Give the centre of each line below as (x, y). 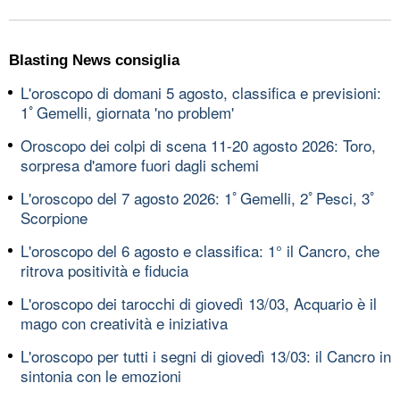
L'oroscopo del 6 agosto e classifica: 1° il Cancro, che (200, 250)
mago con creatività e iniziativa (124, 322)
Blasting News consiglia (94, 60)
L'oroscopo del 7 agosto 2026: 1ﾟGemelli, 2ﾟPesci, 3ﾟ (199, 197)
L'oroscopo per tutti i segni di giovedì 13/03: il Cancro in (206, 355)
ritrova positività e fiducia (104, 270)
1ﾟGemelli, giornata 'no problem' (127, 112)
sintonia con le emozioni (101, 375)
